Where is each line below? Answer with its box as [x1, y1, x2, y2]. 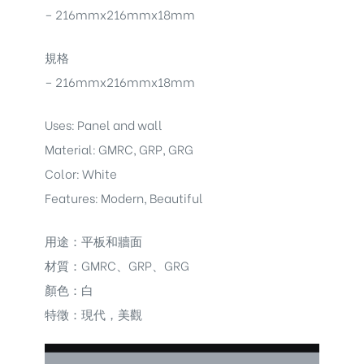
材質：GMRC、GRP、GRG [45, 255, 189, 274]
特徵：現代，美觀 [45, 304, 142, 323]
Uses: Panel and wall [45, 115, 162, 134]
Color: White [45, 164, 117, 183]
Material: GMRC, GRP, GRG [45, 140, 193, 158]
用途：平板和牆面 [45, 231, 142, 249]
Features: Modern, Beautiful [45, 188, 203, 207]
